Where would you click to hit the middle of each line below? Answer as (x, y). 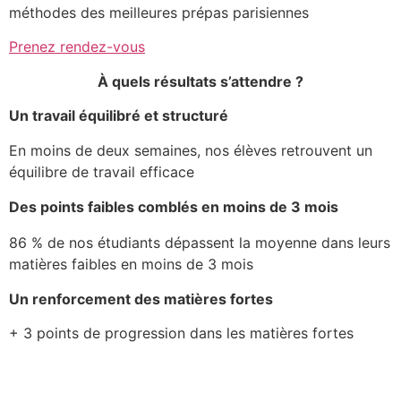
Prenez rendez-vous (77, 47)
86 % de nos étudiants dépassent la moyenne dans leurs (200, 243)
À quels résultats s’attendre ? (200, 81)
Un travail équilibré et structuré (119, 116)
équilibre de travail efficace (102, 171)
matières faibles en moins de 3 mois (131, 264)
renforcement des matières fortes (153, 299)
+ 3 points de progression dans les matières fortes (181, 333)
